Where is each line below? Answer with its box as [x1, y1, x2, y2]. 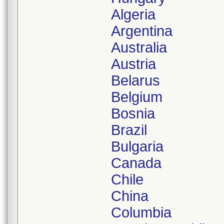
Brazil [111, 122, 147, 138]
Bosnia [111, 105, 155, 121]
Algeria [111, 6, 155, 22]
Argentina [111, 23, 172, 39]
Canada [111, 155, 161, 171]
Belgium [111, 89, 162, 105]
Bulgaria [111, 138, 163, 154]
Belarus [111, 72, 160, 88]
